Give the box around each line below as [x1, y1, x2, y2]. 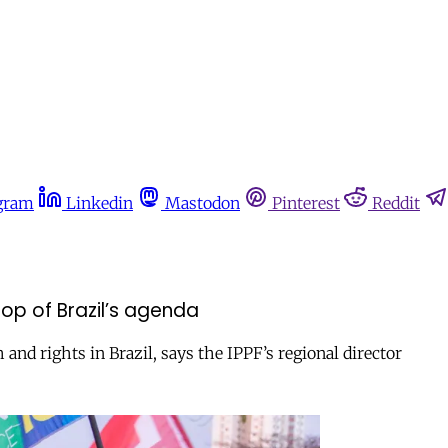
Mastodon [165, 193, 240, 213]
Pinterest [272, 193, 340, 213]
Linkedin [66, 193, 133, 213]
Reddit [372, 193, 420, 213]
